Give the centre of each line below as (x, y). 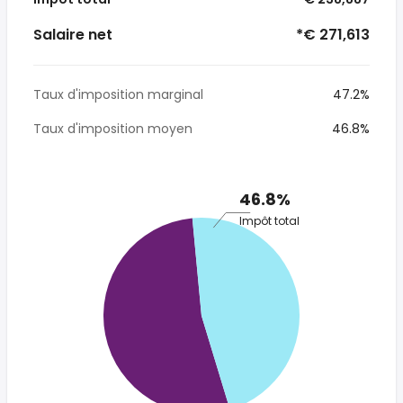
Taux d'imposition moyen (113, 129)
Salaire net (73, 35)
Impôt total (269, 220)
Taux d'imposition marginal (118, 94)
